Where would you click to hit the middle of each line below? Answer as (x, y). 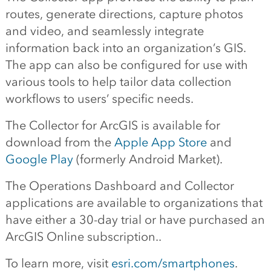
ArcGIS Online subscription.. (83, 237)
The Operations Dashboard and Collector (119, 186)
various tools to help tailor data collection (118, 82)
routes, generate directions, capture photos (124, 14)
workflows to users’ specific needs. (99, 99)
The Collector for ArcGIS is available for (113, 125)
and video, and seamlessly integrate (104, 31)
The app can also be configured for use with (126, 65)
